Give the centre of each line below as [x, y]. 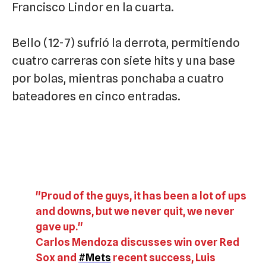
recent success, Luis [163, 257]
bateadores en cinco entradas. [96, 96]
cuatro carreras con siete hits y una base [123, 60]
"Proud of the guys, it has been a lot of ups [141, 195]
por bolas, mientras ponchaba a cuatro [118, 78]
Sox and [57, 257]
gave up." [59, 226]
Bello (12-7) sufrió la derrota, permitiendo [126, 42]
